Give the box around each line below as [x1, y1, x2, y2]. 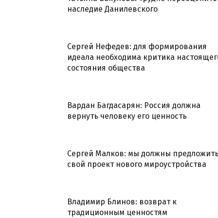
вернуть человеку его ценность [67, 111, 187, 121]
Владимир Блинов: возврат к [67, 197, 177, 206]
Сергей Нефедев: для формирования [67, 41, 207, 51]
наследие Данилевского [67, 4, 158, 14]
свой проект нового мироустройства [67, 159, 206, 169]
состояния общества [67, 63, 145, 73]
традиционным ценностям [67, 207, 167, 217]
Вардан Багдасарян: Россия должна [67, 100, 200, 110]
